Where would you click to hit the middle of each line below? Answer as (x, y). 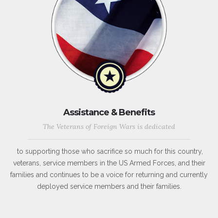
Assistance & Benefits (109, 113)
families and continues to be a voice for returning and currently (109, 175)
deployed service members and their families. (109, 187)
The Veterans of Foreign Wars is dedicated (109, 127)
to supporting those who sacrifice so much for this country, (109, 152)
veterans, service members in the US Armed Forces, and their (109, 163)
